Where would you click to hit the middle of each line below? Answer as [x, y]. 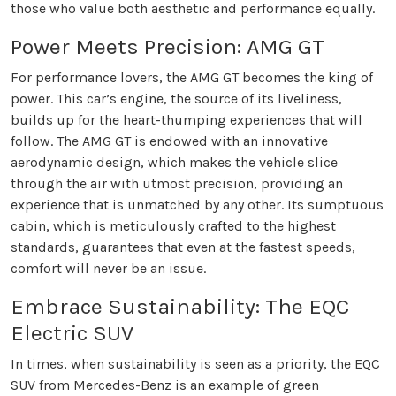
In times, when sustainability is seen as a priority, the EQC [195, 364]
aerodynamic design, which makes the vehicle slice [174, 163]
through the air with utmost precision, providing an [177, 184]
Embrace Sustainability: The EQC [180, 307]
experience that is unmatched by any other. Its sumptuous [197, 205]
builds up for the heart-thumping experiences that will [187, 120]
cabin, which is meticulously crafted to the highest [173, 226]
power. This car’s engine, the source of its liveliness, [176, 99]
